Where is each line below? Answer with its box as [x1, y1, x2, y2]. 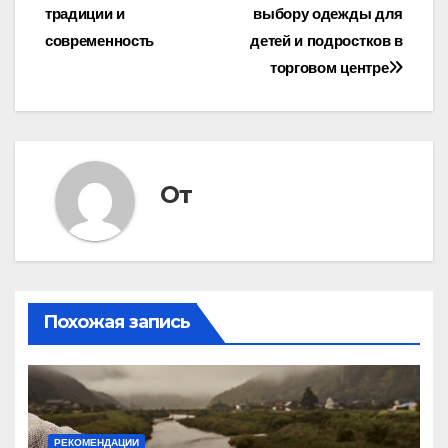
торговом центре [269, 58, 389, 77]
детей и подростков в [250, 31, 403, 50]
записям [44, 54, 178, 94]
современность [45, 31, 155, 50]
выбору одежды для [253, 4, 403, 23]
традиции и [45, 4, 125, 23]
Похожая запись [42, 311, 191, 334]
